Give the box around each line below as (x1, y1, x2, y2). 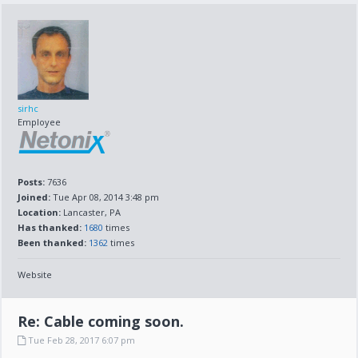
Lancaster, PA (61, 206, 121, 218)
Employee (18, 116, 62, 128)
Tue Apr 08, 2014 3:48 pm (50, 191, 160, 203)
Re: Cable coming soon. (18, 312, 185, 331)
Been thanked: (18, 237, 87, 249)
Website (18, 268, 53, 280)
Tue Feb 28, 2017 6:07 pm (26, 334, 136, 346)
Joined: (18, 191, 51, 203)
